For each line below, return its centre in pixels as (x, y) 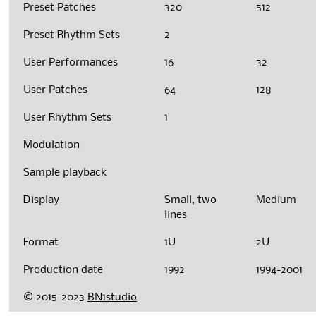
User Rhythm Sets (68, 118)
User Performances (71, 63)
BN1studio (113, 298)
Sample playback (65, 173)
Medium (276, 201)
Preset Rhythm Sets (72, 36)
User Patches (56, 91)
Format (41, 243)
